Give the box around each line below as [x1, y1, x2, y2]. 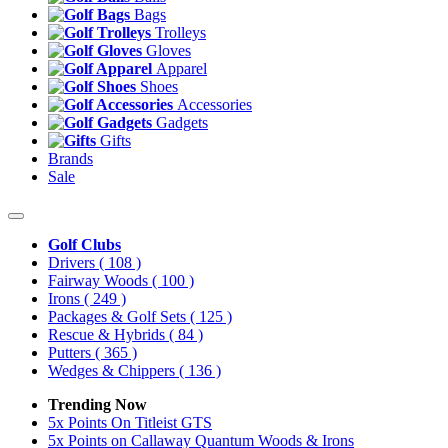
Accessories [177, 96, 252, 113]
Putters [48, 344, 95, 361]
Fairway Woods [48, 272, 152, 289]
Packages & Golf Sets [48, 308, 190, 325]
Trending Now [48, 396, 147, 413]
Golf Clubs [48, 236, 121, 253]
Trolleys [155, 24, 206, 41]
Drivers [48, 254, 99, 271]
